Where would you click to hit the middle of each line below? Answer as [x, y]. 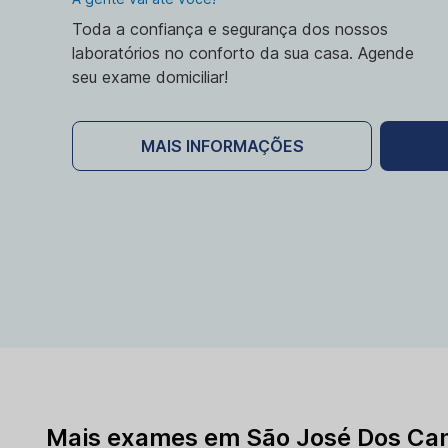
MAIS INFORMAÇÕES [222, 146]
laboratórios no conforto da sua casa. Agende [243, 53]
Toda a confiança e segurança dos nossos [230, 29]
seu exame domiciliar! [150, 77]
